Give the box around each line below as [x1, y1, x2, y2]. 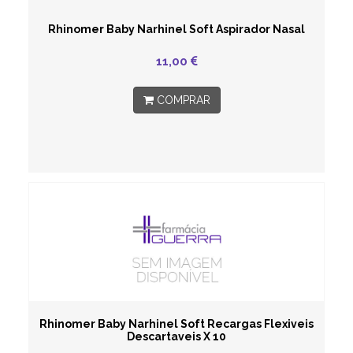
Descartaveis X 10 [127, 330, 226, 343]
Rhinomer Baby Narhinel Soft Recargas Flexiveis [39, 318, 314, 330]
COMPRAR [153, 94, 210, 106]
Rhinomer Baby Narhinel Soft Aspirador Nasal [48, 23, 305, 35]
